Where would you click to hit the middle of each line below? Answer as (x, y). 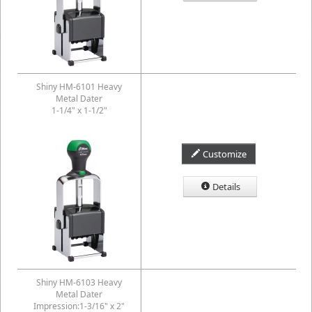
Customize (225, 154)
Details (226, 187)
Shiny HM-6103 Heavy (79, 282)
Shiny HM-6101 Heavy (79, 87)
